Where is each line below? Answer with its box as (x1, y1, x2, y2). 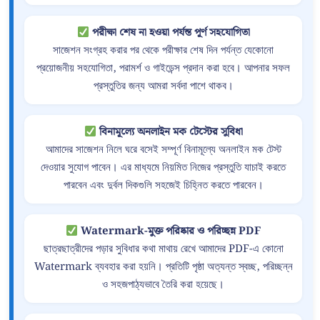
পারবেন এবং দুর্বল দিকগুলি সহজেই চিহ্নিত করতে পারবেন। (63, 177, 264, 195)
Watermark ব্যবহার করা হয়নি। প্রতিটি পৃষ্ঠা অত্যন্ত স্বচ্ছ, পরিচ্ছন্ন (34, 259, 293, 276)
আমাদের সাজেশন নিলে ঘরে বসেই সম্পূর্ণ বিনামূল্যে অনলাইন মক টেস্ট (45, 141, 281, 159)
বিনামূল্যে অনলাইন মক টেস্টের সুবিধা (99, 124, 243, 141)
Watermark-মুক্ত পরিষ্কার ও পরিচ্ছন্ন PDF (81, 223, 261, 241)
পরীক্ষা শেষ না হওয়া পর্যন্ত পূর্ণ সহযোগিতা (91, 24, 250, 42)
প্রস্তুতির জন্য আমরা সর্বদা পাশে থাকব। (93, 78, 234, 96)
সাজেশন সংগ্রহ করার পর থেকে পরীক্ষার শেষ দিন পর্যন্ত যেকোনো (53, 42, 274, 60)
